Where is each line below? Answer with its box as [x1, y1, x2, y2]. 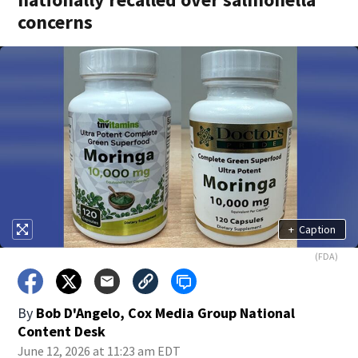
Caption [298, 221, 336, 237]
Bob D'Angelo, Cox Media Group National [36, 304, 296, 322]
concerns [18, 10, 93, 34]
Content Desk [18, 322, 106, 340]
